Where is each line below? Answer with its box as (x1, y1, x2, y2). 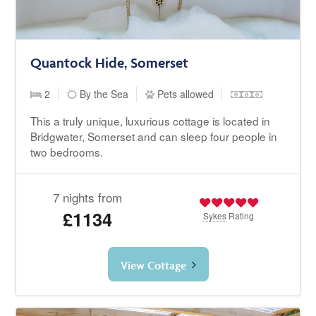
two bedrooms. (30, 144, 104, 160)
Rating (226, 209, 255, 222)
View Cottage (120, 258, 186, 273)
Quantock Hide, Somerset (30, 54, 189, 72)
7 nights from (52, 188, 122, 207)
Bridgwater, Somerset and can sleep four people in (30, 128, 278, 145)
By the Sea (77, 87, 129, 102)
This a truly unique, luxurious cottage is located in (30, 113, 271, 129)
